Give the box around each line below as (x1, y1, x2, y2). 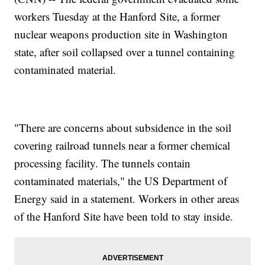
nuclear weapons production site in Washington (14, 27, 228, 42)
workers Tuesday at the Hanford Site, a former (14, 9, 221, 24)
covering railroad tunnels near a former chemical (14, 138, 231, 153)
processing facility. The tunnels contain (14, 156, 191, 171)
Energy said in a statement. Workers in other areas (14, 191, 240, 206)
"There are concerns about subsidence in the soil (14, 120, 232, 135)
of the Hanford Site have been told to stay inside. (14, 209, 234, 224)
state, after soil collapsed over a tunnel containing (14, 44, 235, 60)
